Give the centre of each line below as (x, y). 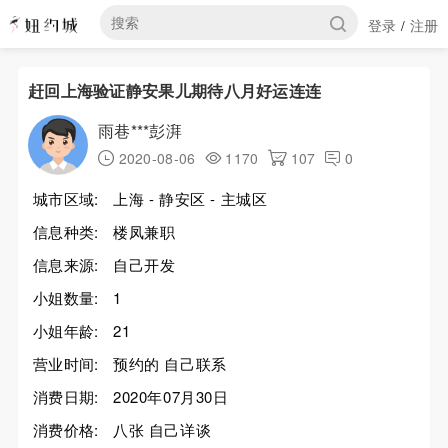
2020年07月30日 (170, 396)
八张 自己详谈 (162, 429)
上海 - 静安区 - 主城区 (190, 198)
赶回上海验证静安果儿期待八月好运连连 (174, 90)
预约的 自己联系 (169, 363)
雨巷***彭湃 (140, 130)
